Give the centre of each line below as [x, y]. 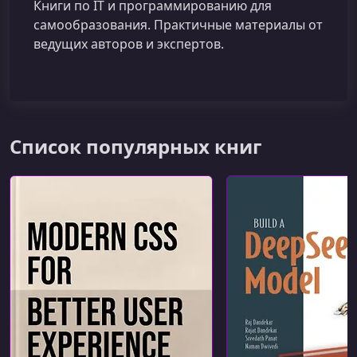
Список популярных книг [135, 146]
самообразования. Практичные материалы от [178, 25]
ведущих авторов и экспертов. [129, 44]
